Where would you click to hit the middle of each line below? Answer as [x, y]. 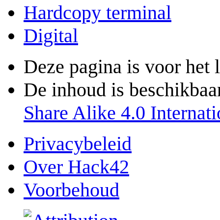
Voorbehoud [71, 190]
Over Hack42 [76, 167]
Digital [51, 36]
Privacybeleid [78, 144]
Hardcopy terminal [97, 13]
